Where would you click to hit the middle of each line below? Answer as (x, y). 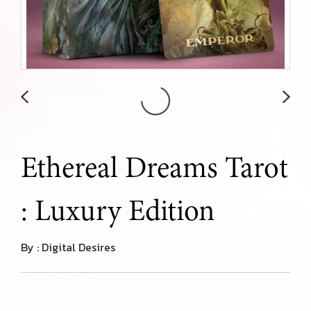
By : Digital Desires (68, 247)
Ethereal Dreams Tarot (154, 167)
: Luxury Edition (118, 210)
